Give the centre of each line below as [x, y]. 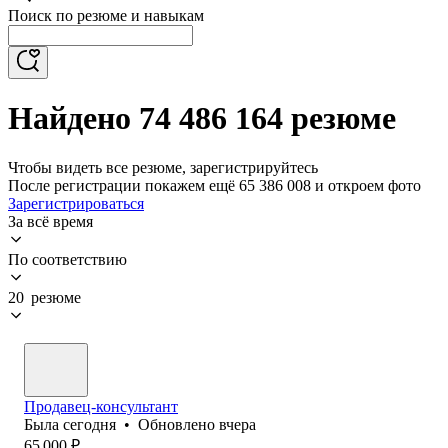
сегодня [89, 424]
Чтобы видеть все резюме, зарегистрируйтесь [163, 167]
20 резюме [44, 297]
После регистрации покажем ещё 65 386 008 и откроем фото [214, 185]
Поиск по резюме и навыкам [106, 15]
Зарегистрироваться [76, 203]
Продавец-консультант [101, 406]
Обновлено [178, 424]
